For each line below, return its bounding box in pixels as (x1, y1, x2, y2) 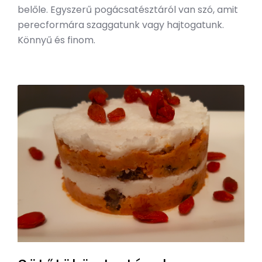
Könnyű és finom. (18, 33, 95, 47)
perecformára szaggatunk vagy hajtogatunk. (18, 18, 224, 32)
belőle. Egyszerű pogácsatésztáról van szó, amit (18, 3, 238, 17)
